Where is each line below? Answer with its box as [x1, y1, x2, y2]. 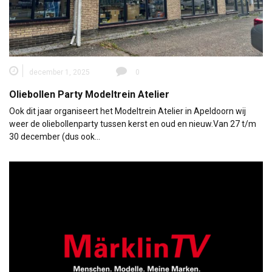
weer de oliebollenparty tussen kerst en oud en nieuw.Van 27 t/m [9, 119, 256, 129]
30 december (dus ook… [9, 132, 100, 142]
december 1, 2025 [29, 68, 90, 77]
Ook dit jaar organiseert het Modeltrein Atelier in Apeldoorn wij [9, 106, 246, 117]
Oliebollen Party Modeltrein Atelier [9, 89, 169, 101]
